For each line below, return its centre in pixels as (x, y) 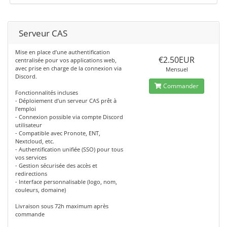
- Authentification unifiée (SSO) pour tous (69, 149)
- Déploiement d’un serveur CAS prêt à (66, 101)
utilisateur (29, 125)
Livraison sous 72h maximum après (62, 206)
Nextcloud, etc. (35, 141)
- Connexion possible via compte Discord (69, 117)
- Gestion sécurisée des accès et (56, 165)
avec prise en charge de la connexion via (68, 68)
